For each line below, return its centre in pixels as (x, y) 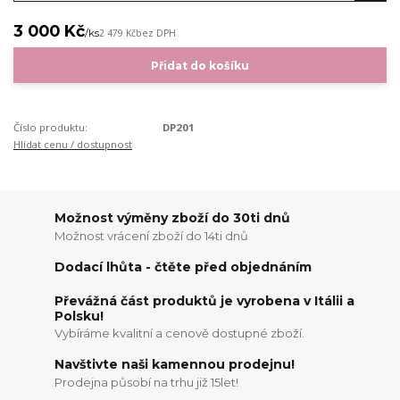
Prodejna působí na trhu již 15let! (147, 382)
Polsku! (79, 316)
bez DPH (156, 33)
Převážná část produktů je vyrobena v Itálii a (205, 300)
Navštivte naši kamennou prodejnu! (175, 364)
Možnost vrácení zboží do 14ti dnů (152, 235)
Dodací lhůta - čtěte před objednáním (183, 267)
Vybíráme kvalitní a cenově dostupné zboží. (180, 333)
